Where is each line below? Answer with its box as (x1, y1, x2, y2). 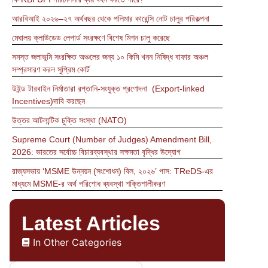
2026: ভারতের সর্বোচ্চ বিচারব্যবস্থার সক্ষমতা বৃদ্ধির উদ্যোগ (12, 147, 181, 157)
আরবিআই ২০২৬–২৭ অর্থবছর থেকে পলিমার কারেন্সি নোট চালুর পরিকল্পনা (12, 14, 209, 24)
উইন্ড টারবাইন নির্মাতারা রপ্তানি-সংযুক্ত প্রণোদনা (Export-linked (12, 84, 205, 94)
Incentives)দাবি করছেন (12, 96, 85, 106)
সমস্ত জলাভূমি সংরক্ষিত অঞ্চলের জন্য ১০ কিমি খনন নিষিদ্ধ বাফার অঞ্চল (12, 52, 208, 62)
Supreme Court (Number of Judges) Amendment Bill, (12, 135, 212, 145)
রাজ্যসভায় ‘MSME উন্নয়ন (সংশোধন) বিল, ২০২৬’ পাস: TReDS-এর (12, 166, 213, 176)
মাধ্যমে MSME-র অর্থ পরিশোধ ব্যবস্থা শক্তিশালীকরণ (12, 179, 165, 189)
